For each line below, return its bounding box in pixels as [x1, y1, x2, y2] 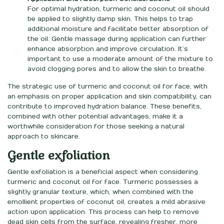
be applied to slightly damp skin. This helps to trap [27, 14, 193, 23]
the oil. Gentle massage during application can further [27, 34, 206, 43]
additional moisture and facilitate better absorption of [27, 24, 208, 33]
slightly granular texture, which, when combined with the [7, 187, 193, 196]
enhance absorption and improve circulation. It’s [27, 44, 188, 53]
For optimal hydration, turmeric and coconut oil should [27, 4, 209, 13]
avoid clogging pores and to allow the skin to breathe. [27, 64, 206, 73]
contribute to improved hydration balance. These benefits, [7, 102, 201, 110]
